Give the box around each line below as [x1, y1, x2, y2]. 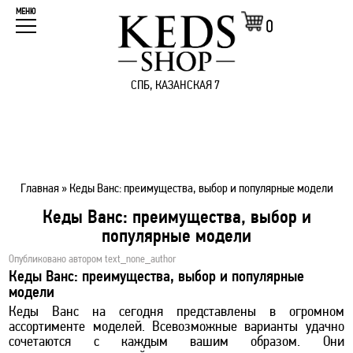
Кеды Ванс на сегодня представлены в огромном [9, 304, 344, 320]
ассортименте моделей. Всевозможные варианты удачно [9, 319, 344, 335]
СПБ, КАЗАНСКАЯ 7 [131, 80, 220, 92]
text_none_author [105, 253, 176, 266]
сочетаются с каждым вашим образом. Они [9, 334, 344, 350]
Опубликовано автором [9, 253, 106, 266]
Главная [20, 182, 59, 195]
